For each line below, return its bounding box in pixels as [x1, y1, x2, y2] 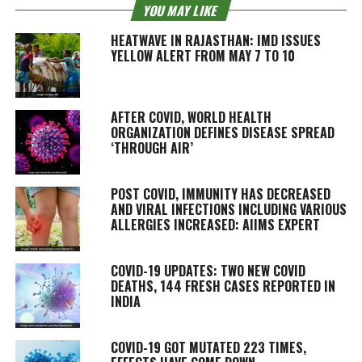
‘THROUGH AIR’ [110, 137, 193, 158]
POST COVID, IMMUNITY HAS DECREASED [110, 183, 330, 204]
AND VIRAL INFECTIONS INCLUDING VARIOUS [110, 199, 347, 219]
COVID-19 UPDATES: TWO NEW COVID [110, 260, 305, 280]
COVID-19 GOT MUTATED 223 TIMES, [110, 337, 306, 357]
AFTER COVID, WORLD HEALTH [110, 107, 271, 127]
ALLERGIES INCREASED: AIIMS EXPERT [110, 214, 320, 234]
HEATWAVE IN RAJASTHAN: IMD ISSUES [110, 30, 321, 50]
